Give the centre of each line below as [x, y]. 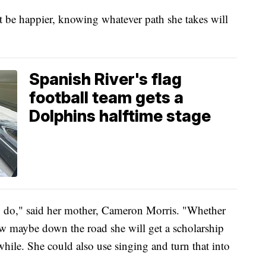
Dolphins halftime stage [120, 116]
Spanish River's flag [105, 80]
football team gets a [106, 98]
